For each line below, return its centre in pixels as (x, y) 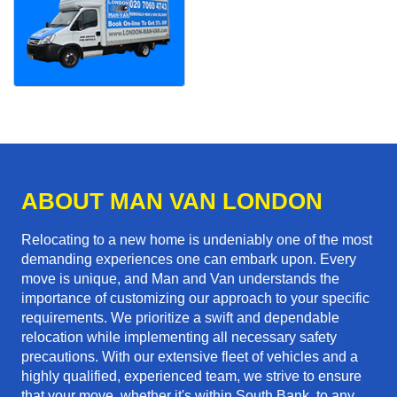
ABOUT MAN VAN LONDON (172, 202)
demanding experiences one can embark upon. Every (189, 260)
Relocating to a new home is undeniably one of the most (197, 240)
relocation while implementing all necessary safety (179, 338)
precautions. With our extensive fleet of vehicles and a (190, 357)
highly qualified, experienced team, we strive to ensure (191, 377)
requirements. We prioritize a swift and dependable (180, 318)
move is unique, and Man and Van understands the (180, 279)
